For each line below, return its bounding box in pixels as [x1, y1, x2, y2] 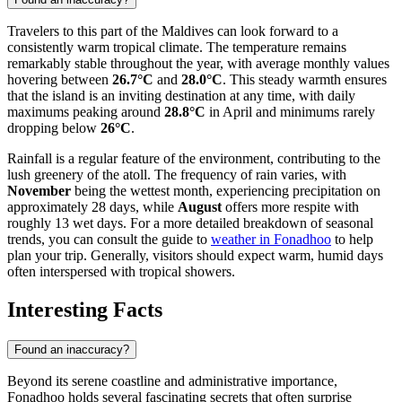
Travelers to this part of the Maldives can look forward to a [7, 23, 338, 39]
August [178, 199, 222, 215]
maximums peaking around [7, 104, 164, 120]
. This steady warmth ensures [223, 72, 387, 88]
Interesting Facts [7, 298, 162, 322]
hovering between [7, 72, 112, 88]
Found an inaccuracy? [14, 343, 129, 357]
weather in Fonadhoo [211, 232, 331, 248]
